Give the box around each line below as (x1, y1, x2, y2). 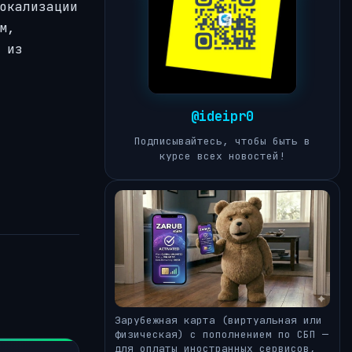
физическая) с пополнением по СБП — (115, 327, 328, 341)
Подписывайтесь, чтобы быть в (134, 134, 310, 148)
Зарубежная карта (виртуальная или (115, 313, 322, 327)
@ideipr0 (191, 107, 254, 125)
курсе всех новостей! (159, 148, 285, 163)
